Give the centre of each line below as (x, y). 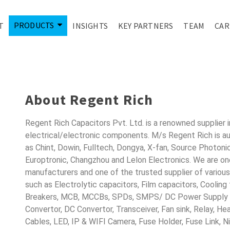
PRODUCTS (34, 25)
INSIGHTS (90, 26)
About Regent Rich (89, 100)
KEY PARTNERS (146, 26)
